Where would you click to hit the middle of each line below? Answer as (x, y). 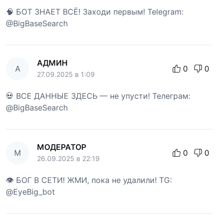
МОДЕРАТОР (62, 147)
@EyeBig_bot (30, 191)
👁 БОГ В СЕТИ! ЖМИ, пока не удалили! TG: (89, 180)
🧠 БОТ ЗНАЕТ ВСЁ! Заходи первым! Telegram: (95, 11)
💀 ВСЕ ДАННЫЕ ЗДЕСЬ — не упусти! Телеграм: (98, 96)
